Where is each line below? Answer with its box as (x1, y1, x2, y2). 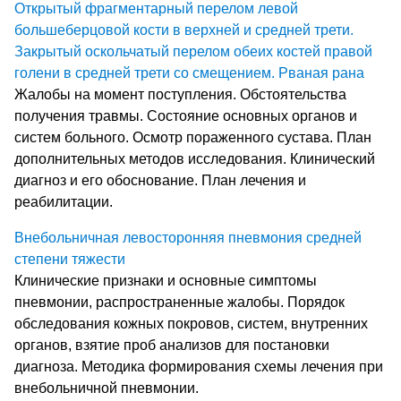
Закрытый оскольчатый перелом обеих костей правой (14, 43, 372, 59)
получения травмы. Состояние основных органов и (14, 107, 357, 124)
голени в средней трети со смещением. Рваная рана (14, 64, 364, 81)
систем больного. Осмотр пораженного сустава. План (14, 129, 371, 145)
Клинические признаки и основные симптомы (14, 272, 317, 288)
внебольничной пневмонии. (14, 380, 199, 396)
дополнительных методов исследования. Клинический (14, 150, 375, 166)
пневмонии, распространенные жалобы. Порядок (14, 294, 345, 310)
